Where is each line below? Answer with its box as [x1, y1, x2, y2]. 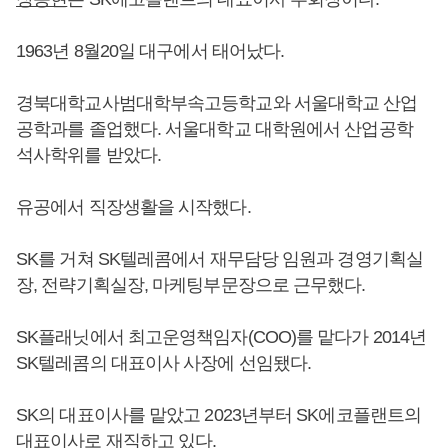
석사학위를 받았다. [16, 145, 161, 165]
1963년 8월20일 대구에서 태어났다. [16, 41, 285, 61]
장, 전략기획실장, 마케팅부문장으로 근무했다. [16, 275, 366, 295]
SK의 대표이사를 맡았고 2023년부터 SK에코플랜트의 [16, 405, 422, 425]
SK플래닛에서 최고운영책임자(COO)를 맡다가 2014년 [16, 327, 427, 347]
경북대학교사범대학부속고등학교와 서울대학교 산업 [16, 93, 418, 113]
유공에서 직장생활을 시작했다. [16, 197, 251, 217]
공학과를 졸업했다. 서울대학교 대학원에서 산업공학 [16, 119, 413, 139]
